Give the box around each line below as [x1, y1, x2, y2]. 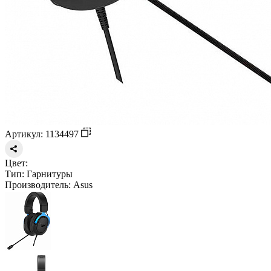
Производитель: [5, 179, 71, 190]
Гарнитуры [24, 168, 73, 179]
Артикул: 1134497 [5, 128, 81, 139]
